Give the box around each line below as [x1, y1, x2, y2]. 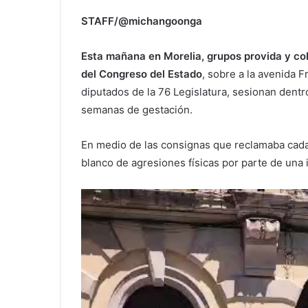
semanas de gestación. [81, 102, 192, 116]
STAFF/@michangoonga [81, 14, 202, 27]
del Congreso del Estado [81, 67, 202, 80]
